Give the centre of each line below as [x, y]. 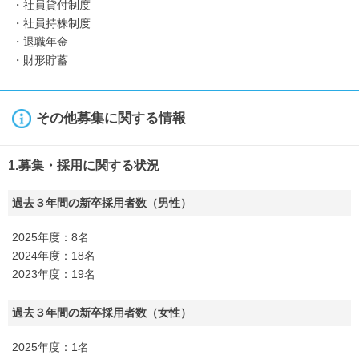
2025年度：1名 [50, 347]
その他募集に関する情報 [111, 118]
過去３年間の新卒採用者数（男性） [102, 203]
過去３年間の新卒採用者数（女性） [102, 313]
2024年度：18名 [54, 256]
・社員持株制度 [51, 23]
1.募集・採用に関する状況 [84, 165]
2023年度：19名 [54, 274]
